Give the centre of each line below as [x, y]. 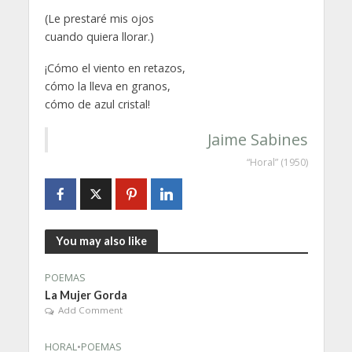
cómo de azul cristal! [97, 104]
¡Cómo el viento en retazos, [115, 68]
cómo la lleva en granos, [107, 86]
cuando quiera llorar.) [99, 36]
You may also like [101, 240]
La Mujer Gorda [86, 295]
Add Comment [90, 310]
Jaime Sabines [257, 140]
